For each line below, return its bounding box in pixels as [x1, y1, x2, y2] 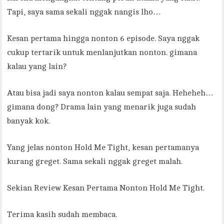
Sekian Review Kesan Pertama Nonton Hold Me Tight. [7, 183, 205, 193]
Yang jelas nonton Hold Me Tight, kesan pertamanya [7, 143, 199, 152]
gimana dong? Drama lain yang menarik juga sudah [7, 102, 196, 112]
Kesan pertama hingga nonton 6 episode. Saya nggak [7, 34, 200, 43]
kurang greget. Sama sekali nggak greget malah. [7, 157, 183, 166]
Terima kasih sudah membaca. [7, 210, 117, 219]
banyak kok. [7, 116, 50, 126]
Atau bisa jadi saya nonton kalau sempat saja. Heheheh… [7, 88, 214, 98]
